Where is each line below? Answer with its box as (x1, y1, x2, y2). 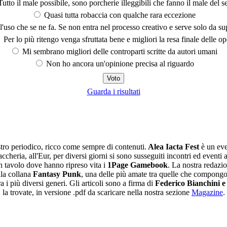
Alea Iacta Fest (146, 142, 199, 151)
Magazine (192, 187, 223, 197)
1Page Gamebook (107, 160, 168, 169)
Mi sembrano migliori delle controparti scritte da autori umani (20, 47, 217, 56)
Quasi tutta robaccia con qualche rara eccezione (42, 10, 196, 19)
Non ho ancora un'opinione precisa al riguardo (44, 59, 194, 68)
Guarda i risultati (87, 87, 140, 96)
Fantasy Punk (33, 169, 81, 178)
